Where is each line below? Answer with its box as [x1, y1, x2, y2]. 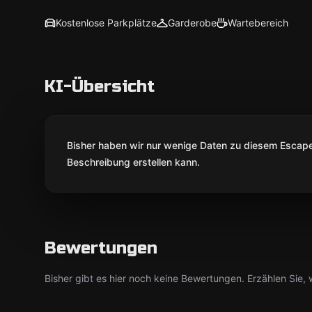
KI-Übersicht [45, 77, 155, 97]
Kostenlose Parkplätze [56, 17, 157, 29]
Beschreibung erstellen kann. [67, 156, 200, 168]
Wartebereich [228, 17, 288, 29]
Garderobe [168, 17, 217, 29]
